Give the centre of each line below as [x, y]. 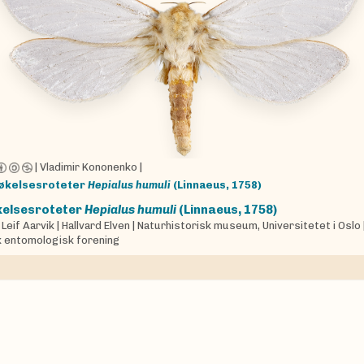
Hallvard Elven [97, 226]
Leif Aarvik [30, 226]
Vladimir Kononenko [90, 167]
